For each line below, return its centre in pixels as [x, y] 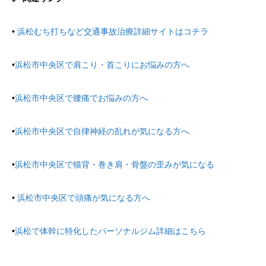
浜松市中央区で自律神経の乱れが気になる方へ [102, 131]
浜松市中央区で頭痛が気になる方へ [84, 197]
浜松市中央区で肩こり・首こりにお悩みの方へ [102, 64]
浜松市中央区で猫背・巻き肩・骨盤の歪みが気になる [115, 164]
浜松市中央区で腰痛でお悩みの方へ [81, 98]
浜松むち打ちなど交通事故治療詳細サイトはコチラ [113, 31]
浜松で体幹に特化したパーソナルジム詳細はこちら [110, 231]
